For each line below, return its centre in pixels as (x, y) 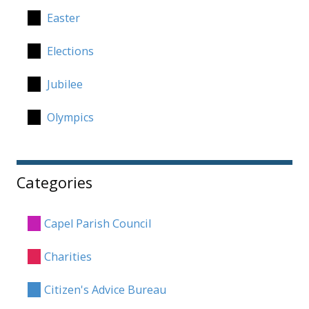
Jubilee (63, 84)
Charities (66, 257)
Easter (62, 18)
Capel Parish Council (96, 224)
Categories (54, 183)
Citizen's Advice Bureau (103, 290)
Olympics (69, 117)
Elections (69, 51)
